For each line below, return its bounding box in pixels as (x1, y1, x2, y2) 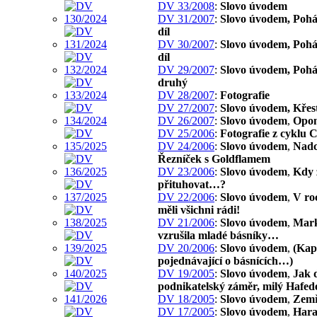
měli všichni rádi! (158, 203, 240, 216)
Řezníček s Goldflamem (158, 152, 270, 165)
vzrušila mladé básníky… (158, 229, 279, 241)
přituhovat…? (158, 178, 226, 190)
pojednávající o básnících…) (158, 254, 293, 267)
